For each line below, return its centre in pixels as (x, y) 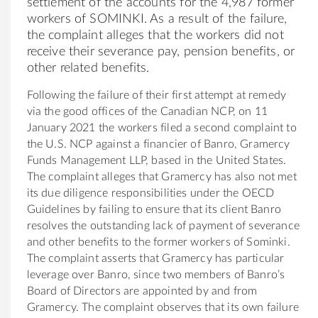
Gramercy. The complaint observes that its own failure (163, 307)
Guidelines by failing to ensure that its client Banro (154, 209)
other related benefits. (88, 68)
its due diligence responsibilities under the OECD (150, 193)
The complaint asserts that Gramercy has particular (155, 258)
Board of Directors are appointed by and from (142, 291)
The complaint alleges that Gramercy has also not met (161, 176)
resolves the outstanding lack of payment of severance (163, 225)
